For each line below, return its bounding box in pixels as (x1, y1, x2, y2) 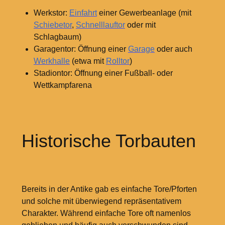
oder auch (154, 45, 192, 54)
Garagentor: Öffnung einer (33, 45, 128, 54)
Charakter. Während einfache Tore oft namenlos (21, 209, 191, 218)
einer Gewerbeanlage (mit (96, 9, 191, 18)
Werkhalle (33, 57, 70, 66)
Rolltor (105, 57, 130, 66)
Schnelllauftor (75, 21, 125, 30)
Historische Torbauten (21, 131, 196, 152)
